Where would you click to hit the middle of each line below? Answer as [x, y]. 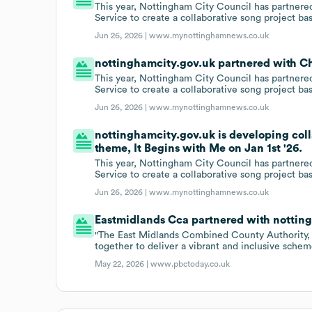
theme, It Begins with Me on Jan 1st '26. [199, 148]
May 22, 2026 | [123, 264]
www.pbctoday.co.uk [190, 264]
